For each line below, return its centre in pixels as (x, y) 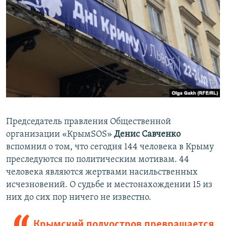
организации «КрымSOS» (60, 135)
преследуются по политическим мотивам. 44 (98, 160)
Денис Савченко (147, 135)
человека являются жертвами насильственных (102, 173)
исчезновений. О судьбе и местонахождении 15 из (109, 185)
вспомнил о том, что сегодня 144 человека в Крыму (110, 147)
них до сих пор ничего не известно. (79, 198)
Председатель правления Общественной (89, 122)
